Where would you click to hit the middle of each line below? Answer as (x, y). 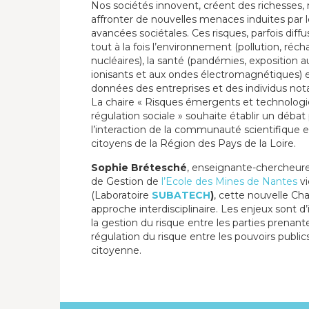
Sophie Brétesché (139, 168)
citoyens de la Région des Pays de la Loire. (193, 143)
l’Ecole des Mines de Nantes (229, 181)
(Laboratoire (120, 195)
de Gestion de (126, 181)
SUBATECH (181, 195)
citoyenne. (116, 250)
